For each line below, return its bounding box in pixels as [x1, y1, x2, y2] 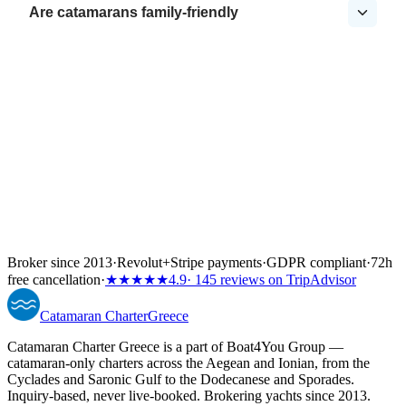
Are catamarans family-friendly [29, 5, 238, 21]
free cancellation [7, 272, 101, 288]
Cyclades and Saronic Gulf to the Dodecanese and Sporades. [7, 372, 354, 388]
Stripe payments [170, 255, 262, 271]
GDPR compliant [266, 255, 366, 271]
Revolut [117, 255, 162, 271]
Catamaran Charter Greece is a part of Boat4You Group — [7, 339, 343, 355]
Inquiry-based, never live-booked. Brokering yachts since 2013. [7, 388, 371, 404]
